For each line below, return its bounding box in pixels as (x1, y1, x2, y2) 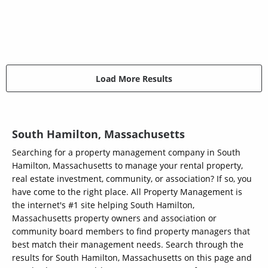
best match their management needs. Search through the (12, 239, 243, 251)
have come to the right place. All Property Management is (12, 186, 242, 198)
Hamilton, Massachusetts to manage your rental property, (12, 160, 243, 172)
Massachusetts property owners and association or (12, 212, 217, 224)
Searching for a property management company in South (12, 147, 240, 159)
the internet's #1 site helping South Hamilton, (12, 199, 194, 211)
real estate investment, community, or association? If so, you (12, 173, 252, 185)
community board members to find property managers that (12, 226, 250, 237)
